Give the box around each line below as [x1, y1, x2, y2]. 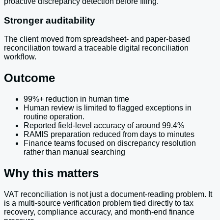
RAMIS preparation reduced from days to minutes [24, 130, 194, 139]
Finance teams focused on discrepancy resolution [24, 139, 196, 148]
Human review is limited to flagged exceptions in [24, 104, 192, 112]
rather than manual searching [24, 148, 125, 157]
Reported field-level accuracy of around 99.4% [24, 121, 184, 130]
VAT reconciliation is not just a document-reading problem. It [4, 190, 212, 199]
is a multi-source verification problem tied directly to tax [4, 199, 193, 208]
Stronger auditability [4, 15, 95, 26]
